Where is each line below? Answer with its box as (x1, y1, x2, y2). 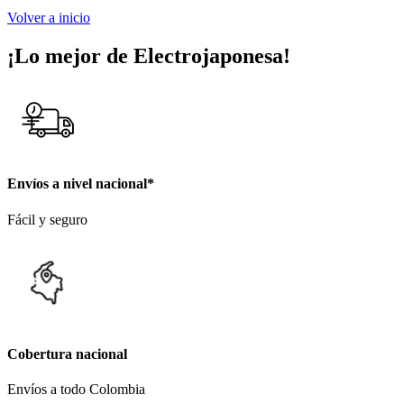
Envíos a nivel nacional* (7, 176, 154, 192)
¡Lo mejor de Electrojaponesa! (7, 44, 290, 69)
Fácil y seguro (7, 211, 87, 227)
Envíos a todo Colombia (7, 381, 145, 398)
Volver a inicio (7, 10, 90, 26)
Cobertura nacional (7, 346, 127, 362)
